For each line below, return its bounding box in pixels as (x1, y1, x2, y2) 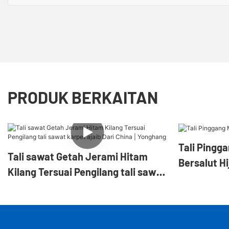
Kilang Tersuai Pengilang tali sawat (8, 165, 166, 178)
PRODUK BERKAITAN (8, 87, 158, 107)
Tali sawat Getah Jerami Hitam (8, 150, 148, 163)
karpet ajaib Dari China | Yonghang (8, 180, 161, 193)
